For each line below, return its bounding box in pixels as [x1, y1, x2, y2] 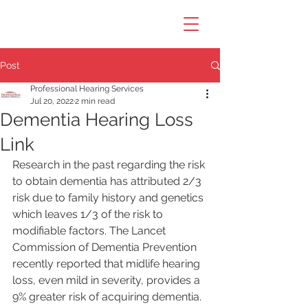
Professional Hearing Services [30, 84, 144, 93]
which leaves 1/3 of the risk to [12, 208, 166, 221]
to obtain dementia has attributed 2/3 [12, 175, 204, 188]
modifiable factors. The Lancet [12, 224, 168, 237]
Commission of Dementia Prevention [12, 241, 199, 254]
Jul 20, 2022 [30, 96, 74, 106]
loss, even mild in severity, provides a [12, 274, 203, 287]
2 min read [75, 96, 115, 106]
